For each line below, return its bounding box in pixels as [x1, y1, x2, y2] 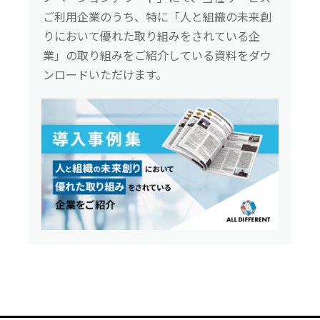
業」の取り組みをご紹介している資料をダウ [43, 49, 271, 63]
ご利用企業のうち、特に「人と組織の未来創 [43, 10, 271, 24]
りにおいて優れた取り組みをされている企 [43, 29, 260, 44]
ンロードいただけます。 [43, 68, 167, 82]
